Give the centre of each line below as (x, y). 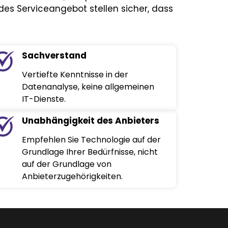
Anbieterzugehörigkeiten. (73, 177)
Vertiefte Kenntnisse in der (75, 75)
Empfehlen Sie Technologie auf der (92, 140)
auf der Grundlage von (67, 164)
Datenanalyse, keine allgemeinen (88, 87)
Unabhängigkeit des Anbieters (91, 121)
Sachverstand (54, 56)
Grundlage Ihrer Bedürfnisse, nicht (90, 152)
